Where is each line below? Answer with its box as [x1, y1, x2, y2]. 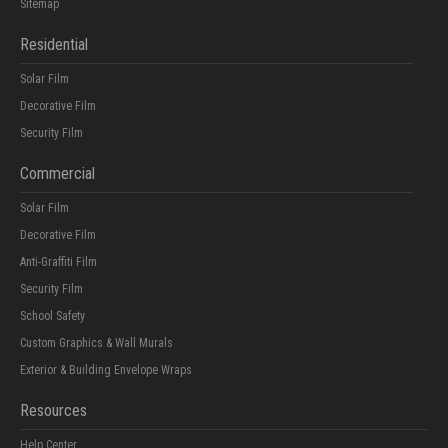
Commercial [20, 163, 95, 183]
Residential [20, 34, 88, 54]
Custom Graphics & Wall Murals [20, 335, 173, 350]
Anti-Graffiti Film [20, 254, 97, 269]
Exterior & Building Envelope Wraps [20, 362, 192, 377]
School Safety [20, 308, 85, 323]
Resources [20, 400, 87, 420]
